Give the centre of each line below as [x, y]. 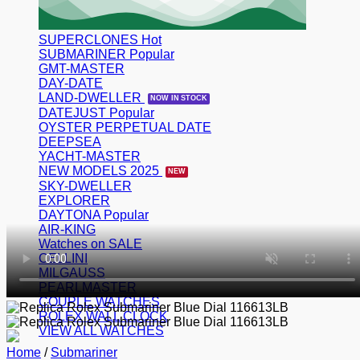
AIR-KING [67, 229]
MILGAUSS [72, 273]
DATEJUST [74, 113]
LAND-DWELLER [92, 98]
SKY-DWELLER [85, 186]
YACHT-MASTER [90, 156]
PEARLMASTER [88, 287]
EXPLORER [74, 200]
